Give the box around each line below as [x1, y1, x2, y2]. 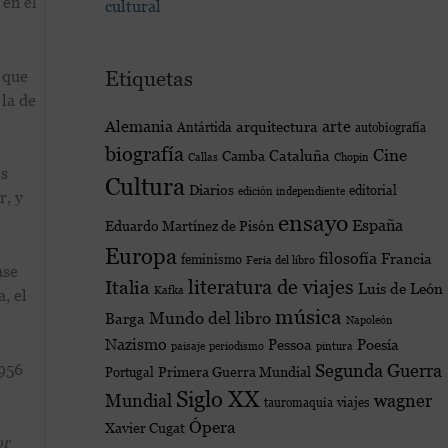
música [274, 305, 342, 329]
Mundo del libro [148, 309, 271, 328]
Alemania [104, 117, 173, 136]
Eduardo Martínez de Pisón [104, 218, 274, 234]
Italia [104, 276, 150, 298]
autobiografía [354, 121, 426, 135]
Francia [380, 250, 432, 267]
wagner [373, 391, 432, 411]
